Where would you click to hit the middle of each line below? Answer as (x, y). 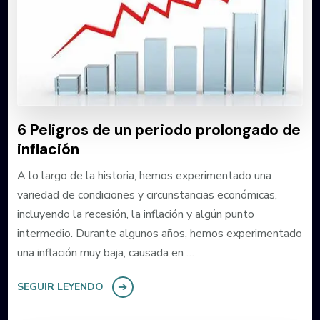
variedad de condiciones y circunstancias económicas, (147, 195)
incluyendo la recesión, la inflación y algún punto (135, 214)
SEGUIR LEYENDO (60, 286)
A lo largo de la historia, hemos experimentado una (144, 175)
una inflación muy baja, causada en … (105, 252)
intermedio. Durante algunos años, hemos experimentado (159, 233)
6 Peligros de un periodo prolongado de (159, 130)
